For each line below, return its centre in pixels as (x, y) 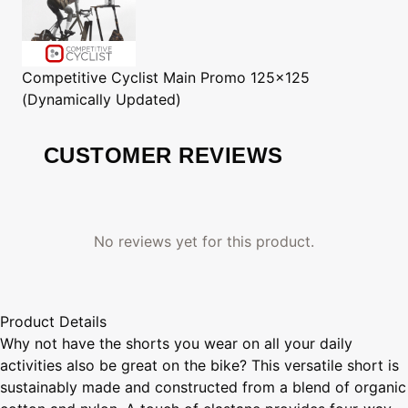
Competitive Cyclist (90, 77)
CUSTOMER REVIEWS (163, 155)
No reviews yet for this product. (204, 241)
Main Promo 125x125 (236, 77)
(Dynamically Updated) (102, 99)
